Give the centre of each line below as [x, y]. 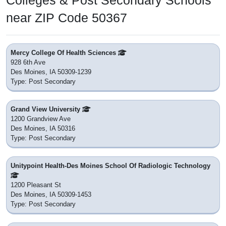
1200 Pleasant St [36, 185]
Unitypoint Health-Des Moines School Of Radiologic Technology [110, 166]
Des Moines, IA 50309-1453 [51, 195]
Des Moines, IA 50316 [43, 129]
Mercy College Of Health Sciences [64, 53]
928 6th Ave [28, 63]
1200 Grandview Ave [41, 119]
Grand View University [46, 109]
